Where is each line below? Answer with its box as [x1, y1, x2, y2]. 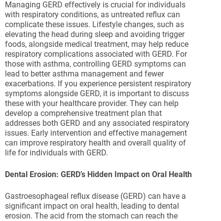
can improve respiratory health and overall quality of [5, 138, 186, 147]
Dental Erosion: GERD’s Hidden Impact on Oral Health [5, 170, 192, 179]
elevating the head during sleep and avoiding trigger [5, 30, 184, 39]
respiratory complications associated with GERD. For [5, 49, 187, 59]
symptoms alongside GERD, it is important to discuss [5, 89, 189, 98]
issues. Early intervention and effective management [5, 128, 187, 138]
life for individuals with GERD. [5, 148, 108, 157]
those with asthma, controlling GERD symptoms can [5, 59, 186, 69]
